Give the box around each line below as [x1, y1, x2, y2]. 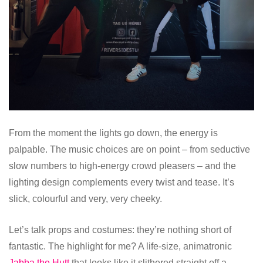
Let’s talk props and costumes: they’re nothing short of [9, 225, 231, 235]
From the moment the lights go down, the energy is [9, 128, 218, 139]
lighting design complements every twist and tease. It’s [9, 177, 234, 188]
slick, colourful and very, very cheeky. [9, 194, 162, 204]
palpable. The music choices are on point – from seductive [9, 144, 250, 155]
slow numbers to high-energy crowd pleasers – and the [9, 161, 236, 171]
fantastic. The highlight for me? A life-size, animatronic [9, 241, 232, 252]
